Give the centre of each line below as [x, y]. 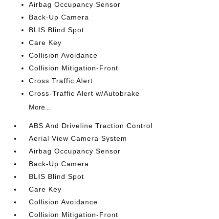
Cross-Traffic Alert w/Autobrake [85, 93]
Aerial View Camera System [78, 138]
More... [40, 107]
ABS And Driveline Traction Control [91, 126]
